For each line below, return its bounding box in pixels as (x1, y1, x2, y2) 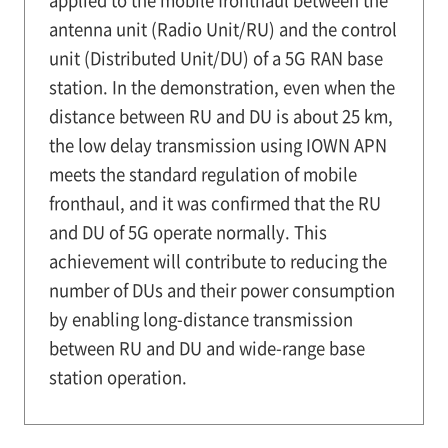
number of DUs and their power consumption (48, 277, 395, 302)
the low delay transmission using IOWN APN (48, 132, 387, 157)
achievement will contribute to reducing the (48, 248, 387, 273)
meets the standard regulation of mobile (48, 161, 357, 186)
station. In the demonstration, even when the (48, 74, 395, 99)
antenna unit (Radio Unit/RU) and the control (48, 16, 397, 41)
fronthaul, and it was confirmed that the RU (48, 190, 381, 215)
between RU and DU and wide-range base (48, 335, 365, 360)
